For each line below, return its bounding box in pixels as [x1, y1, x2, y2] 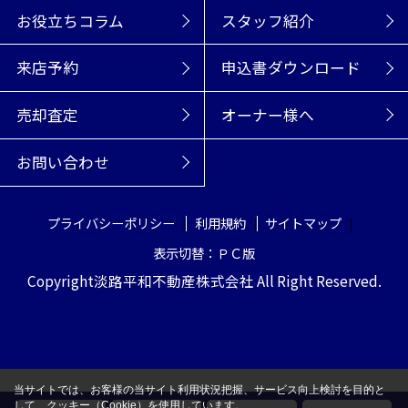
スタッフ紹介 [220, 9, 314, 32]
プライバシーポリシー [46, 212, 175, 232]
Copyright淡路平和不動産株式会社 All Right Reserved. [26, 270, 382, 291]
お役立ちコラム [15, 9, 124, 32]
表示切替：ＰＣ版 [153, 242, 255, 262]
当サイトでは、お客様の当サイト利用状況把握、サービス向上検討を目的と [14, 383, 385, 396]
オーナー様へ [220, 104, 314, 127]
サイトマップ [265, 212, 342, 232]
